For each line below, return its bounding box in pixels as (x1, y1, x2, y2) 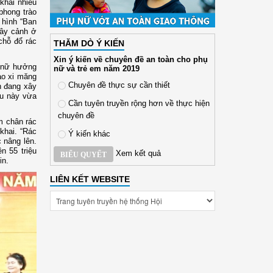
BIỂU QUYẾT (60, 150, 107, 159)
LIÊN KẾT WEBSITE (49, 174, 130, 184)
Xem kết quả (115, 149, 161, 158)
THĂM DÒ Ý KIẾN (53, 38, 124, 48)
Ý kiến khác (65, 129, 110, 138)
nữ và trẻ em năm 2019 (53, 63, 140, 73)
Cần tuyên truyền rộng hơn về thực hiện (65, 98, 210, 108)
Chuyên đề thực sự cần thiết (65, 80, 170, 90)
